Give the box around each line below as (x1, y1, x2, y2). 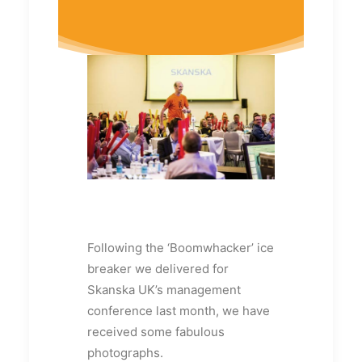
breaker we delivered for (87, 261, 229, 277)
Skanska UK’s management (87, 282, 241, 298)
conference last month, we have (87, 303, 270, 319)
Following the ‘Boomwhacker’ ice (87, 240, 274, 256)
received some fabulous (87, 324, 225, 340)
